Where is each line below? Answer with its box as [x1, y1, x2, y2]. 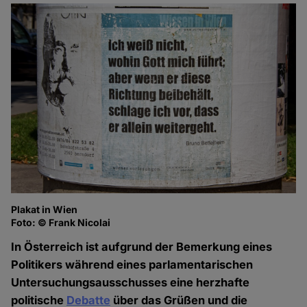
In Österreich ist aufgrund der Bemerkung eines [11, 240, 273, 254]
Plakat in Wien [11, 204, 78, 216]
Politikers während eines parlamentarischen [11, 258, 254, 272]
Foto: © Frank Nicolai [11, 217, 111, 229]
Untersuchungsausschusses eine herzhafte [11, 275, 250, 290]
